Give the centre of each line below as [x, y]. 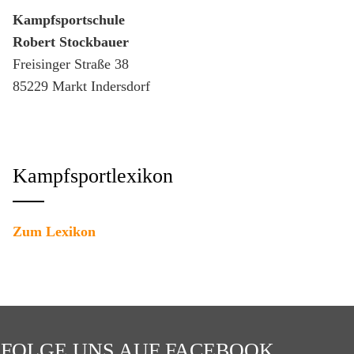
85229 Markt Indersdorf [81, 86]
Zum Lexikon [54, 232]
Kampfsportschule [69, 20]
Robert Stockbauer [71, 42]
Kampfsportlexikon [93, 176]
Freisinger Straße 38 [71, 64]
